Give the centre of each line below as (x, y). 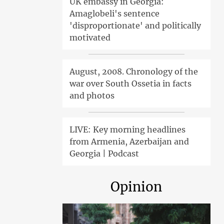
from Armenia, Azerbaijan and (129, 142)
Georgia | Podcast (104, 154)
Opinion (136, 187)
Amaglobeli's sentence (114, 14)
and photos (92, 96)
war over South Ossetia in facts (130, 84)
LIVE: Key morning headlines (127, 130)
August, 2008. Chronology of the (133, 72)
